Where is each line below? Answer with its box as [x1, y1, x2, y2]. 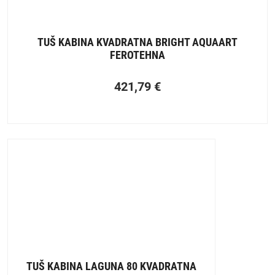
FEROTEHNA [110, 48, 165, 62]
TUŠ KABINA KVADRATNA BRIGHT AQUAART [37, 36, 238, 49]
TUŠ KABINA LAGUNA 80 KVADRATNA [26, 260, 196, 273]
